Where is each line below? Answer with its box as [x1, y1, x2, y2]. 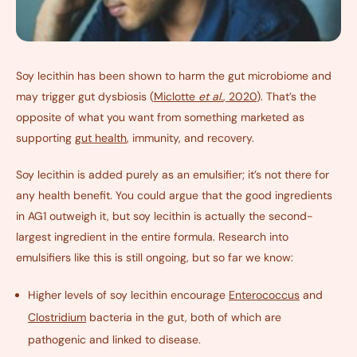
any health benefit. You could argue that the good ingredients [16, 187, 332, 202]
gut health [75, 130, 127, 145]
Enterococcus [229, 287, 300, 302]
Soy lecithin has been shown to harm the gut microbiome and [16, 68, 331, 83]
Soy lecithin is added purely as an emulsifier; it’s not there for [16, 167, 329, 182]
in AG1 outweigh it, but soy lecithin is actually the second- [16, 208, 313, 223]
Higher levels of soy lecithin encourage [28, 287, 229, 302]
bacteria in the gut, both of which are [86, 309, 281, 324]
